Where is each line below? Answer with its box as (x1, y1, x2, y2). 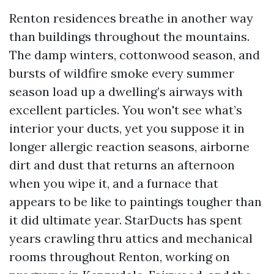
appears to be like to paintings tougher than (9, 194, 262, 209)
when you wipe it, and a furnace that (9, 176, 218, 191)
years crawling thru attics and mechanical (9, 231, 253, 246)
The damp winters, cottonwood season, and (9, 47, 260, 62)
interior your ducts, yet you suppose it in (9, 120, 245, 136)
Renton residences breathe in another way (9, 10, 253, 26)
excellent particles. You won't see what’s (9, 102, 242, 117)
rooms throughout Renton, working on (9, 249, 230, 264)
